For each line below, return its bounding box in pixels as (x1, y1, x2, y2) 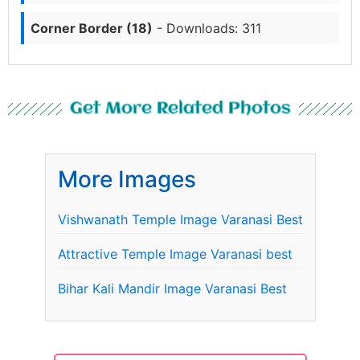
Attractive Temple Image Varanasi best (57, 245, 292, 262)
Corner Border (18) (31, 19, 153, 36)
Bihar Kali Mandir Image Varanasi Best (57, 280, 287, 297)
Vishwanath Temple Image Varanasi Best (57, 211, 303, 227)
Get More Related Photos (69, 100, 291, 117)
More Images (57, 165, 196, 193)
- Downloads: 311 (153, 19, 261, 36)
